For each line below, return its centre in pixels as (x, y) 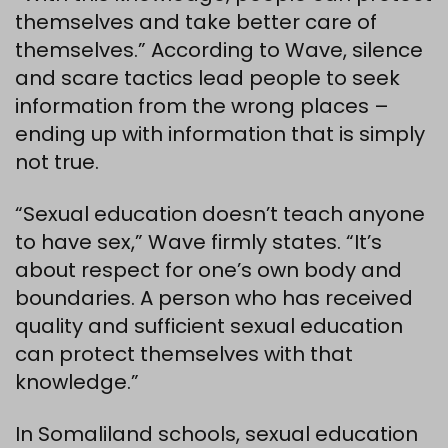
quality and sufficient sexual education (209, 326)
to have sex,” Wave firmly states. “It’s (198, 242)
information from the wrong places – (202, 106)
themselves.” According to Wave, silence (219, 50)
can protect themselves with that (184, 354)
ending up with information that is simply (220, 134)
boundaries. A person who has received (214, 298)
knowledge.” (77, 382)
